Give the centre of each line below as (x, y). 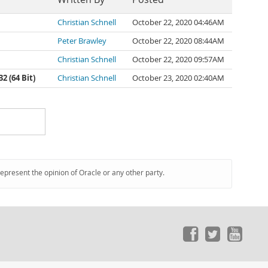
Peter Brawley (82, 41)
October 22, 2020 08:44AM (178, 41)
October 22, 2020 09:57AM (178, 60)
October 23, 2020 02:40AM (178, 78)
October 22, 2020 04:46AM (178, 22)
